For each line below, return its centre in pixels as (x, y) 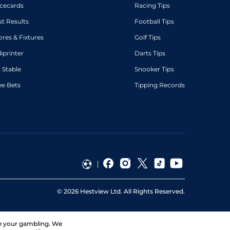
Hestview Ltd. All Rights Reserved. (132, 191)
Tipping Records (160, 85)
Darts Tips (150, 53)
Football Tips (154, 22)
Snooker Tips (154, 69)
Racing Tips (152, 6)
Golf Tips (148, 37)
